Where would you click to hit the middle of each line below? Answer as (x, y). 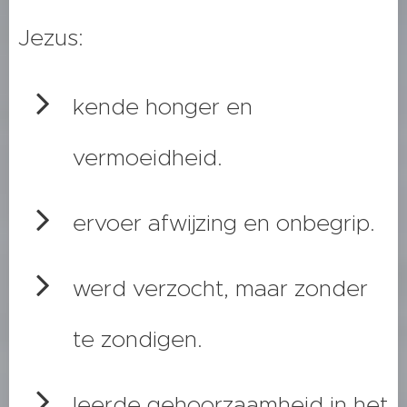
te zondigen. (138, 340)
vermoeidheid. (148, 158)
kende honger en (163, 107)
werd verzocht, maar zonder (220, 289)
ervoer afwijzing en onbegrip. (224, 223)
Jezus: (51, 38)
